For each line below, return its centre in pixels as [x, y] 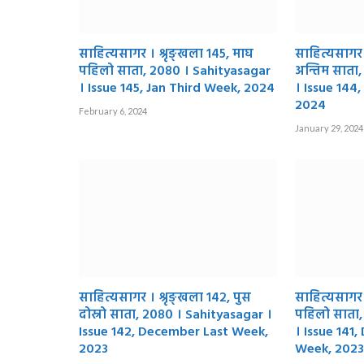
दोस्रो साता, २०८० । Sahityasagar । [175, 315]
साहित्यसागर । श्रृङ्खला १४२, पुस [165, 298]
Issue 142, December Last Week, [173, 332]
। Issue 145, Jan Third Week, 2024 [177, 88]
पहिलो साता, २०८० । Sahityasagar [175, 71]
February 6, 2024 [113, 110]
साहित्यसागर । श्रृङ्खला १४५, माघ [166, 54]
